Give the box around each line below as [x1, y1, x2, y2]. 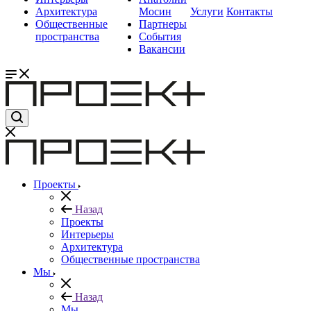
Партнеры [139, 18, 187, 30]
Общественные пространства [61, 253, 200, 265]
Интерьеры [61, 228, 114, 240]
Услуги [190, 6, 224, 17]
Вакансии [139, 43, 185, 55]
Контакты [226, 6, 273, 17]
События [139, 31, 181, 42]
